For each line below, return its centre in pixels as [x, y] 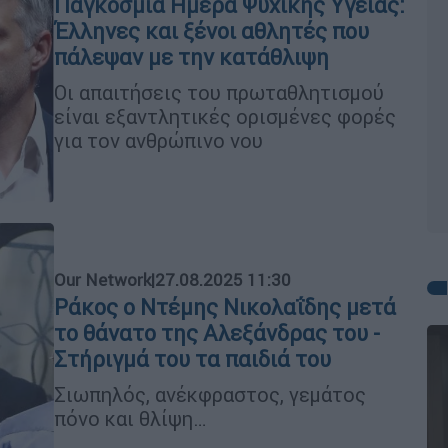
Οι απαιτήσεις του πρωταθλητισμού [219, 92]
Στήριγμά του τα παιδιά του [192, 359]
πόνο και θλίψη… [130, 418]
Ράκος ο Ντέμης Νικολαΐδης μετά [225, 307]
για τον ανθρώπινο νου [158, 140]
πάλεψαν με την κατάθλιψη [191, 57]
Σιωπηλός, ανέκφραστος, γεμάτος [210, 394]
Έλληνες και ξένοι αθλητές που [211, 31]
